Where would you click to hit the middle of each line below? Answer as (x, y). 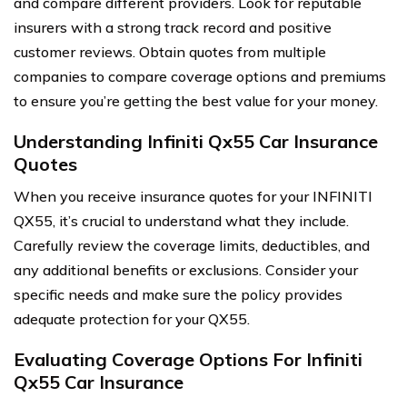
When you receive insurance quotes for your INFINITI (193, 196)
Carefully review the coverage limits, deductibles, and (192, 245)
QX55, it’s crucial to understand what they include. (181, 220)
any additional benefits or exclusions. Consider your (186, 269)
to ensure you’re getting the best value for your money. (196, 100)
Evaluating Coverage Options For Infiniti (188, 359)
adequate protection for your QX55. (132, 318)
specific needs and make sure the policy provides (178, 294)
